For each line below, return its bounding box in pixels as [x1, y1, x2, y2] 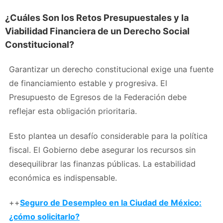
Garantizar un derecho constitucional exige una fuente [9, 64, 214, 74]
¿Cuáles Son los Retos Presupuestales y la [5, 12, 189, 23]
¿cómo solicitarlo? [9, 211, 80, 222]
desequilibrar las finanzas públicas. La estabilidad [9, 158, 196, 169]
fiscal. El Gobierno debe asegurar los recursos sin [9, 144, 196, 155]
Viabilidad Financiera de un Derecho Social [5, 25, 190, 36]
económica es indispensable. [9, 172, 117, 183]
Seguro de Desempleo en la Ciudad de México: [20, 197, 202, 208]
